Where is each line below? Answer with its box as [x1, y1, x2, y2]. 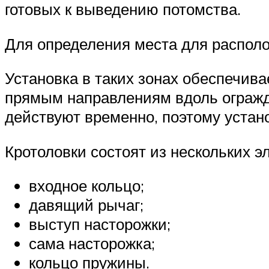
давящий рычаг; [29, 195, 144, 215]
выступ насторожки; [29, 214, 171, 234]
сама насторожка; [29, 234, 155, 253]
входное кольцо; [29, 176, 144, 196]
